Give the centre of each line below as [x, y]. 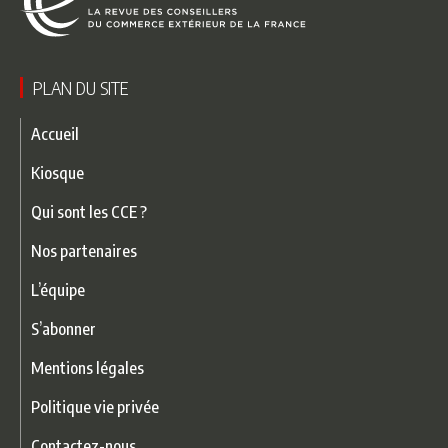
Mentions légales [87, 368]
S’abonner [63, 329]
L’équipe [58, 290]
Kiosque [57, 173]
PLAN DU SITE [80, 88]
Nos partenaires [84, 251]
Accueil [55, 134]
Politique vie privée [95, 407]
